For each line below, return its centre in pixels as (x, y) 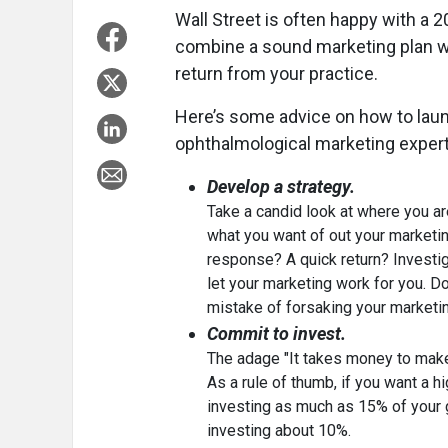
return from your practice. (276, 74)
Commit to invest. (276, 334)
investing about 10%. (279, 431)
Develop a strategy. (281, 187)
